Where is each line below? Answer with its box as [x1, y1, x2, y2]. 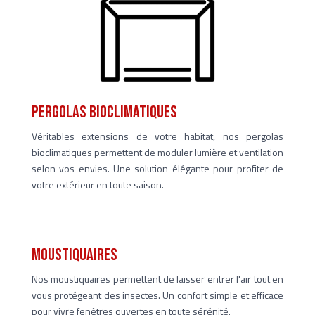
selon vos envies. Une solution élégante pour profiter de [31, 160, 284, 176]
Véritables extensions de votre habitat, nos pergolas [31, 128, 284, 143]
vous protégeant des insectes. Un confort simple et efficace [31, 287, 284, 302]
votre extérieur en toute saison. [31, 176, 164, 192]
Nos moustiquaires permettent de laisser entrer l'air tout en [31, 271, 284, 286]
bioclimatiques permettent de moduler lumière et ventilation [31, 144, 284, 160]
